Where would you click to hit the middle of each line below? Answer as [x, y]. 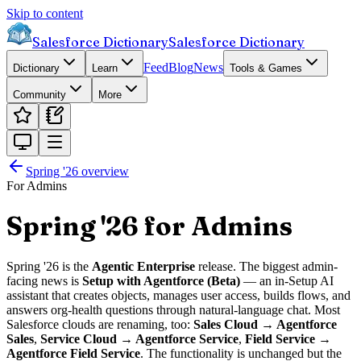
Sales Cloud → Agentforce [265, 324]
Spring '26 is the [49, 266]
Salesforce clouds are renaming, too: [100, 324]
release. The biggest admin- [266, 266]
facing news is [44, 280]
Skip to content [45, 13]
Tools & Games [266, 68]
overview [104, 171]
